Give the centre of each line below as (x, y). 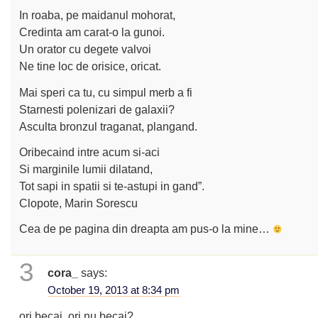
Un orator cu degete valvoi (86, 49)
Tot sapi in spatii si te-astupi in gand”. (112, 186)
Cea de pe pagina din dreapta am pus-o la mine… (146, 229)
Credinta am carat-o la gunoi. (92, 32)
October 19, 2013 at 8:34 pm (113, 291)
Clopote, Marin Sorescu (79, 203)
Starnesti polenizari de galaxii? (97, 109)
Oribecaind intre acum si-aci (90, 152)
